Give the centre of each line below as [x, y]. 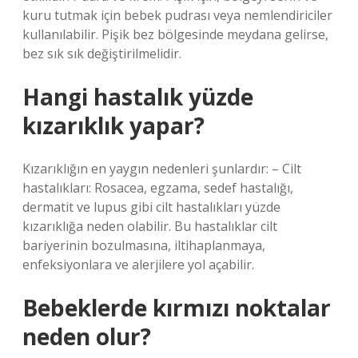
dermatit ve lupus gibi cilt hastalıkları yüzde [151, 207]
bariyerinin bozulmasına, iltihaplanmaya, [144, 245]
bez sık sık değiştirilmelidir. [102, 54]
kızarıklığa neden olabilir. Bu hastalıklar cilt [150, 226]
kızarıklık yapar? [113, 125]
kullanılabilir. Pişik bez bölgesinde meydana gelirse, [175, 34]
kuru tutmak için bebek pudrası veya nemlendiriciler [177, 15]
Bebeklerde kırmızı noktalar [177, 308]
